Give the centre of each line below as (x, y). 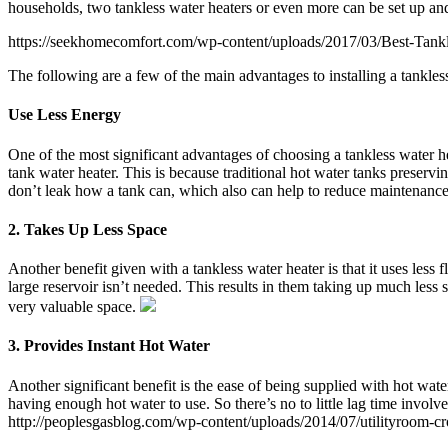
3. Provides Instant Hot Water (109, 346)
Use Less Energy (64, 115)
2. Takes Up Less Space (87, 229)
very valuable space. (74, 307)
